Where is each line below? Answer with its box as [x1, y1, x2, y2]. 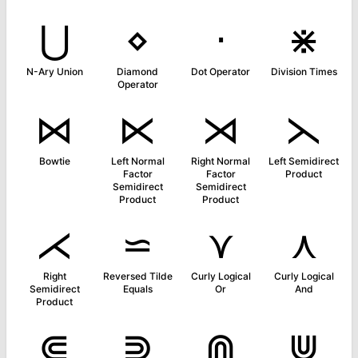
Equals [122, 283, 153, 295]
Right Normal [191, 155, 250, 167]
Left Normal [110, 155, 165, 167]
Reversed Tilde [102, 270, 173, 282]
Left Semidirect [268, 155, 339, 167]
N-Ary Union [26, 66, 83, 78]
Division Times [270, 66, 337, 78]
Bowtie [38, 155, 70, 167]
